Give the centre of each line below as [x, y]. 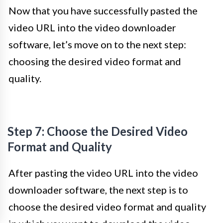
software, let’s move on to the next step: [97, 45]
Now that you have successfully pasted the [103, 11]
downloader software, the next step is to [98, 190]
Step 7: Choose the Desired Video [98, 131]
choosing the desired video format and [95, 61]
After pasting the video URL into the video [103, 173]
